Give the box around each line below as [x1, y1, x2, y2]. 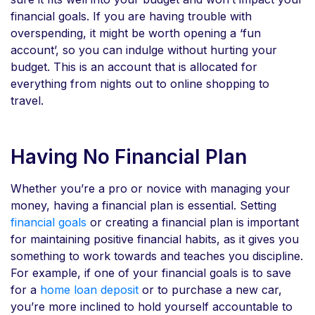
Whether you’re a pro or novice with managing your [11, 181, 290, 195]
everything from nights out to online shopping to [11, 76, 269, 91]
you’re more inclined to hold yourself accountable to [11, 299, 292, 314]
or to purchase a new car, [139, 282, 282, 297]
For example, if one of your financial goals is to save [11, 265, 291, 280]
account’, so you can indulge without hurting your [11, 42, 277, 57]
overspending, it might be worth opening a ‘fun [11, 25, 261, 40]
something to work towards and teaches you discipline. [11, 248, 303, 263]
